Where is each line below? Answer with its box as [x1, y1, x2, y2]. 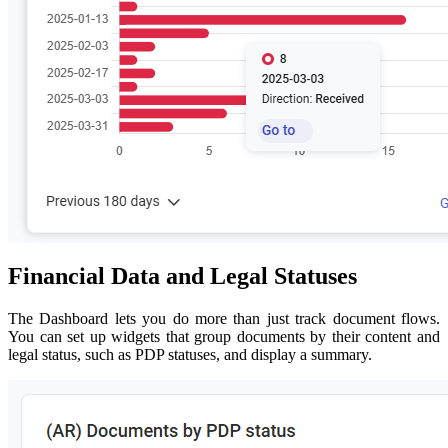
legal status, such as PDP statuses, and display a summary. [8, 346, 372, 364]
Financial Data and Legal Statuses [8, 263, 357, 290]
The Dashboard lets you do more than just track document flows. [8, 310, 440, 328]
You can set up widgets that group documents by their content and [8, 328, 440, 346]
